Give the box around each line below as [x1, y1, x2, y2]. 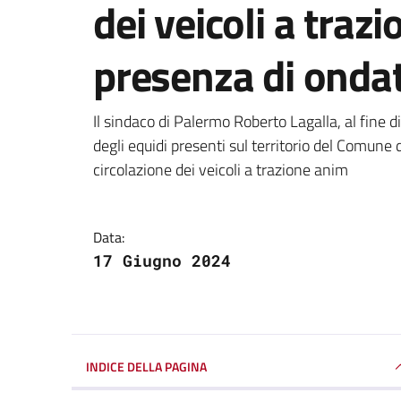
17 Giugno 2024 [93, 249, 231, 271]
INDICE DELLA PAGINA [86, 356, 207, 376]
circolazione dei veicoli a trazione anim [93, 157, 348, 182]
